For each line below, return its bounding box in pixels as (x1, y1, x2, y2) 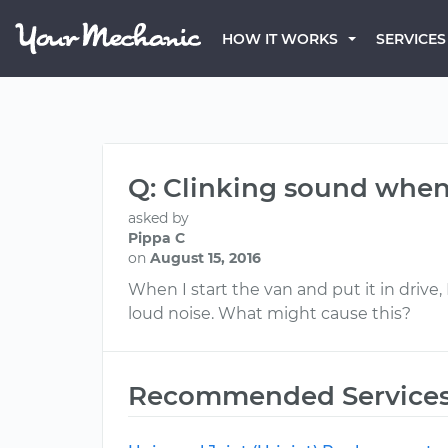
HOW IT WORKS (222, 30, 338, 48)
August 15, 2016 (150, 249, 261, 267)
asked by (128, 209, 189, 227)
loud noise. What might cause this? (128, 304, 411, 323)
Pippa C (128, 229, 185, 247)
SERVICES (376, 30, 446, 48)
